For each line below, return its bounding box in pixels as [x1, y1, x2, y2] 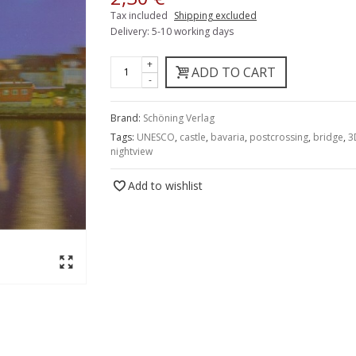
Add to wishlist [128, 177, 203, 193]
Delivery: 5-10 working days [110, 24, 234, 38]
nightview [110, 144, 153, 158]
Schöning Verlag [143, 110, 215, 125]
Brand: [110, 110, 143, 125]
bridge [313, 130, 343, 144]
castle [180, 130, 206, 144]
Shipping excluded [174, 8, 257, 22]
